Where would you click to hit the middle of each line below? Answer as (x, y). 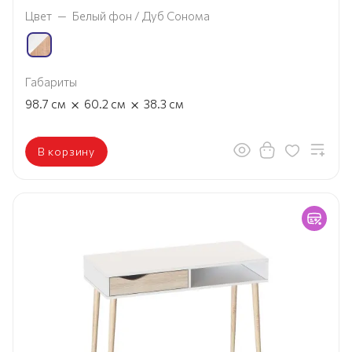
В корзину (66, 151)
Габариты (51, 81)
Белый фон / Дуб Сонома (141, 15)
